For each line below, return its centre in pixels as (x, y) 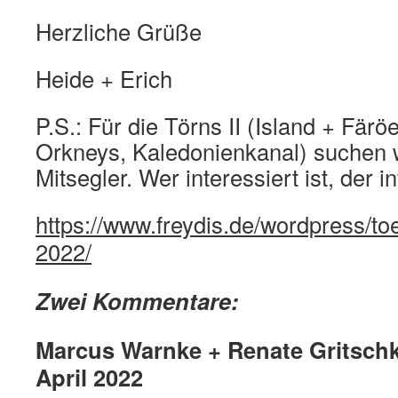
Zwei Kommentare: (140, 300)
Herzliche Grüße (119, 31)
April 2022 (89, 377)
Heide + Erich (104, 78)
